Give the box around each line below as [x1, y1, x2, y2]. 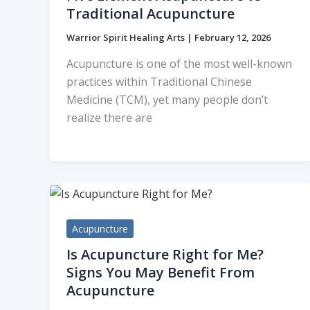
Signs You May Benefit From [66, 263, 255, 282]
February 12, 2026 [194, 31, 271, 44]
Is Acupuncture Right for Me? [66, 245, 264, 264]
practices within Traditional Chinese [66, 73, 252, 89]
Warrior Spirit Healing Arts [66, 31, 187, 44]
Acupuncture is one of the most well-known [66, 55, 292, 71]
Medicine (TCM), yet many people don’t [66, 91, 268, 107]
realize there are [66, 109, 152, 125]
